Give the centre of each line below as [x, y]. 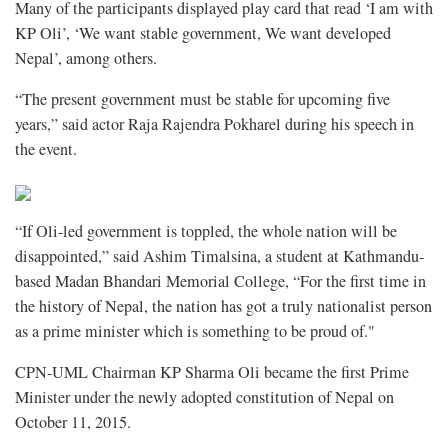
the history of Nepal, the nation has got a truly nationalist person [223, 306]
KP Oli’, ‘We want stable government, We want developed [203, 33]
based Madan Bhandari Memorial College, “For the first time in [220, 281]
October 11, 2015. [73, 422]
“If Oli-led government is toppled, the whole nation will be [206, 231]
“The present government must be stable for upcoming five [202, 99]
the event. [46, 149]
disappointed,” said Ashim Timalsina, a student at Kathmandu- [219, 256]
